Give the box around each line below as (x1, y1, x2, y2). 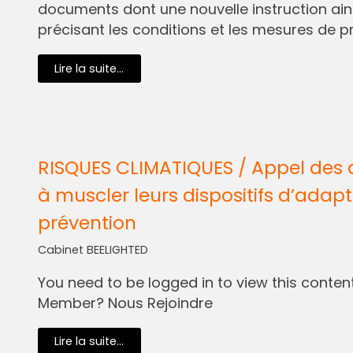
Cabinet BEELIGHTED (37, 241, 148, 258)
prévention (37, 209, 136, 236)
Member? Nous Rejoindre (37, 292, 213, 313)
